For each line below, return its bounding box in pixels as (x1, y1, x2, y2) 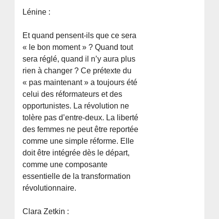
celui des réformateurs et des (22, 89, 123, 98)
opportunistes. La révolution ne (22, 101, 130, 110)
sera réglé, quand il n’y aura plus (22, 54, 136, 63)
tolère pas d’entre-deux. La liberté (22, 113, 139, 122)
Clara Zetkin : (22, 207, 69, 216)
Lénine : (22, 7, 51, 16)
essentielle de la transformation (22, 172, 131, 180)
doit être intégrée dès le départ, (22, 148, 130, 157)
